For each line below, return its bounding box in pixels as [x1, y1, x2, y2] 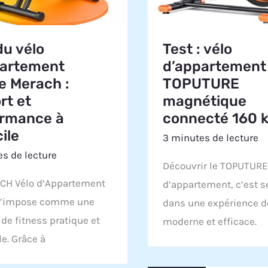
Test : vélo [163, 40, 233, 57]
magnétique [163, 92, 247, 109]
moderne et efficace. [163, 215, 257, 228]
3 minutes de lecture [163, 131, 259, 144]
